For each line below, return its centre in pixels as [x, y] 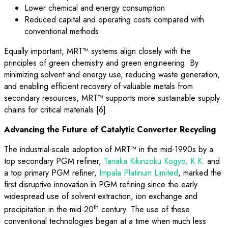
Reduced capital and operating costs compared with [114, 19]
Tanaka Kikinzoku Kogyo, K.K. [154, 161]
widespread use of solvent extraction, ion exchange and [101, 196]
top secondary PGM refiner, [54, 161]
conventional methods [62, 31]
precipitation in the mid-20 [49, 209]
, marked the [200, 173]
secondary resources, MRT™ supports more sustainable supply [112, 98]
